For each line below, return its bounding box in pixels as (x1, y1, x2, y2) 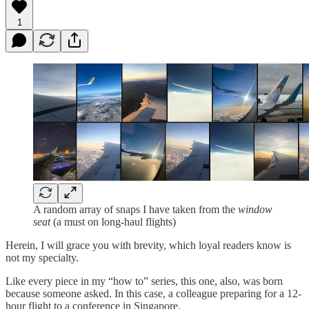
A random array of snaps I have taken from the (33, 203, 238, 215)
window (238, 203, 272, 215)
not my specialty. (6, 251, 79, 263)
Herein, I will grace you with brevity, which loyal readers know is (6, 239, 291, 251)
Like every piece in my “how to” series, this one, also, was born (6, 275, 283, 287)
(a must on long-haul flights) (50, 215, 176, 228)
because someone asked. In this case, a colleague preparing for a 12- (6, 287, 301, 299)
